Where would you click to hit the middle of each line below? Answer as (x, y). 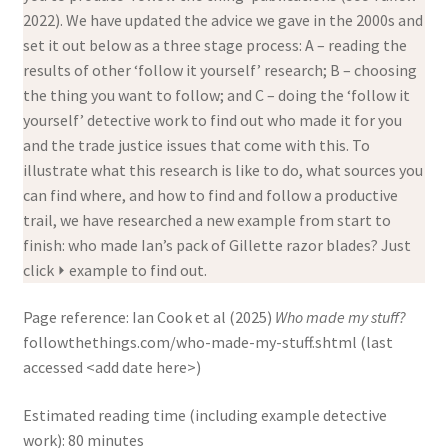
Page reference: (77, 317)
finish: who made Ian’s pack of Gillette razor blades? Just (216, 244)
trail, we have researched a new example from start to (206, 219)
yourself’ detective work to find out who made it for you (212, 119)
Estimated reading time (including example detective (204, 415)
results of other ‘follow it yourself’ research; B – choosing (219, 69)
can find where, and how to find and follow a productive (210, 194)
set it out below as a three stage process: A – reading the (214, 44)
